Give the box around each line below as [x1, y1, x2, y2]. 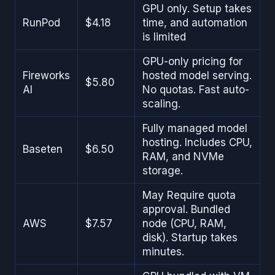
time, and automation [142, 17, 247, 29]
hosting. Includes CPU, [142, 136, 252, 149]
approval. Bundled [142, 203, 230, 216]
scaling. [142, 98, 180, 110]
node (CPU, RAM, [142, 217, 227, 230]
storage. [142, 165, 183, 177]
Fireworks [23, 69, 70, 82]
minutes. [142, 246, 184, 258]
